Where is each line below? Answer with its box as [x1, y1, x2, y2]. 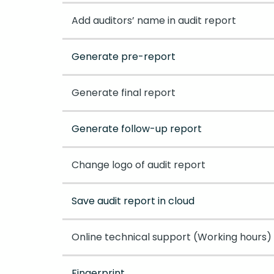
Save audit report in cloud [72, 194, 194, 209]
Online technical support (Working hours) [72, 230, 272, 245]
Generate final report [72, 86, 176, 100]
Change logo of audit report [72, 158, 206, 172]
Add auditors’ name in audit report [72, 13, 236, 28]
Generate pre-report [72, 50, 176, 64]
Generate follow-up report [72, 122, 202, 136]
